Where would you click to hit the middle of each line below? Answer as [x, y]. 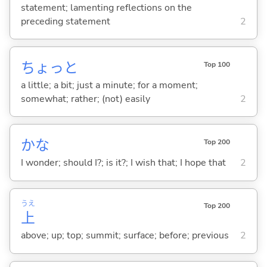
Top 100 [217, 64]
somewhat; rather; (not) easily [85, 99]
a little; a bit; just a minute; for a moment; [109, 85]
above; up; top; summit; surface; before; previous [125, 236]
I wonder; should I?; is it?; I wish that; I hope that [123, 162]
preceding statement [65, 21]
